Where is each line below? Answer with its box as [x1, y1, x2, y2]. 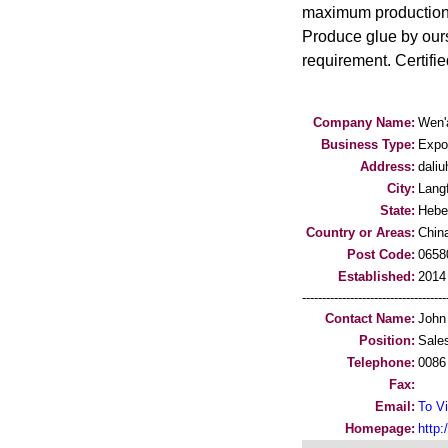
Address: [360, 159, 415, 174]
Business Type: [321, 137, 415, 152]
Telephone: [347, 355, 415, 370]
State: [380, 203, 415, 218]
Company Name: [313, 115, 415, 130]
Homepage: [345, 421, 415, 436]
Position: [359, 333, 415, 348]
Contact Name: [325, 311, 415, 326]
